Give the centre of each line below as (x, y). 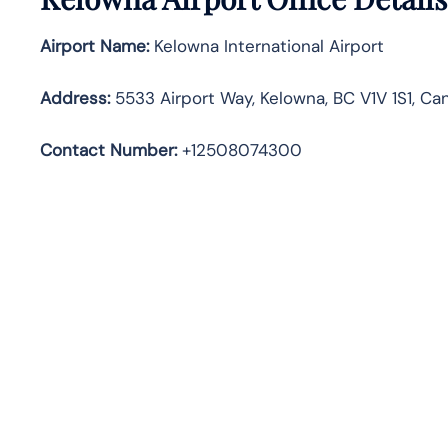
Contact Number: (108, 149)
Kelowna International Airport (266, 45)
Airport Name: (94, 45)
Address (73, 97)
